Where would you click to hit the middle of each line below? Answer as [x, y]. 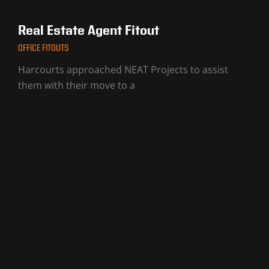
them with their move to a [77, 85]
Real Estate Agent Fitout [89, 31]
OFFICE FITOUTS [44, 48]
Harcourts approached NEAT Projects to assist [123, 70]
